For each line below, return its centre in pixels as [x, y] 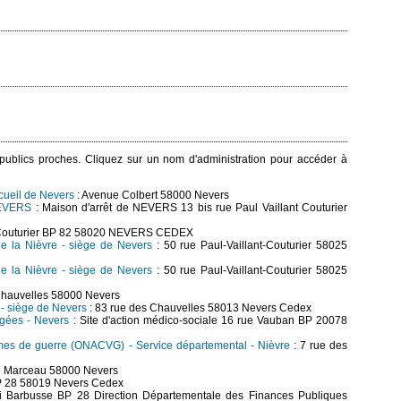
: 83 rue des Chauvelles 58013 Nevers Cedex [199, 308]
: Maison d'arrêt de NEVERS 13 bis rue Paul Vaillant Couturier [190, 208]
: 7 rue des [319, 346]
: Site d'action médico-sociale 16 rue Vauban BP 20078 [209, 320]
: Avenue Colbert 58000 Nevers [152, 195]
